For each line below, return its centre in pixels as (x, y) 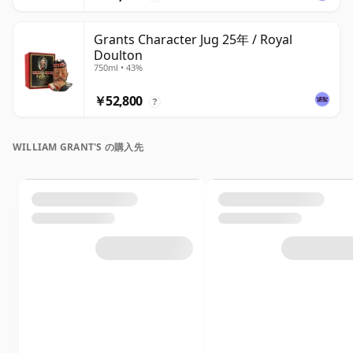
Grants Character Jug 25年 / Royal (193, 40)
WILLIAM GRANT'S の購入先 (78, 147)
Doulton (118, 56)
